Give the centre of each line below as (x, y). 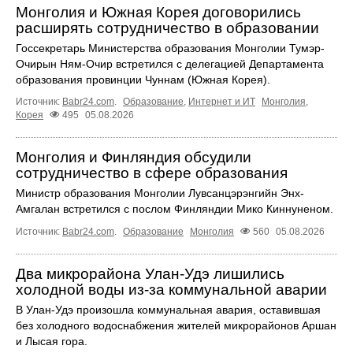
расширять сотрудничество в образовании (167, 28)
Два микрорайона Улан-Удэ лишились (150, 274)
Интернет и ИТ (222, 102)
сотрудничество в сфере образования (152, 173)
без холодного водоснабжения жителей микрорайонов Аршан (176, 326)
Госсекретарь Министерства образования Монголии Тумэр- (170, 48)
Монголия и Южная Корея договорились (158, 13)
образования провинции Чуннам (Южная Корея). (143, 80)
